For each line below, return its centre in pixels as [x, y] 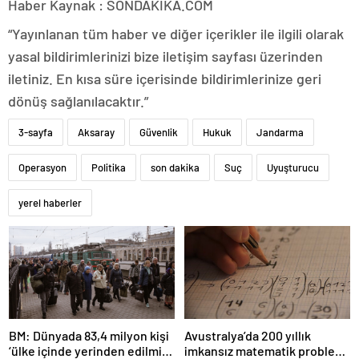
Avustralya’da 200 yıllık [248, 335]
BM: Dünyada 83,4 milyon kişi [89, 335]
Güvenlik [159, 132]
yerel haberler [50, 202]
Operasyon [42, 167]
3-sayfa [36, 132]
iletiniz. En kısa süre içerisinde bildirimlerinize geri [165, 78]
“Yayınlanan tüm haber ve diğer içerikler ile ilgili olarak [176, 33]
